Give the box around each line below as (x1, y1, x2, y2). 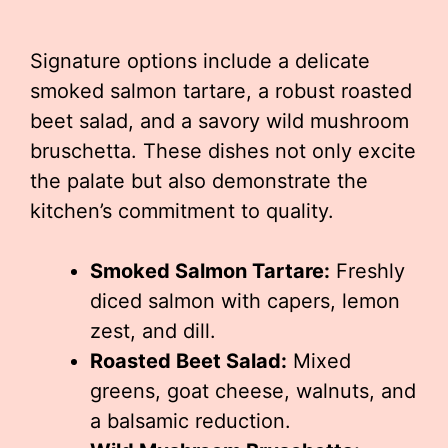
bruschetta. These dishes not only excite (30, 139, 416, 163)
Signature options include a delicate (30, 49, 370, 73)
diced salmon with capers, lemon (90, 289, 400, 313)
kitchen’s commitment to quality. (30, 199, 334, 223)
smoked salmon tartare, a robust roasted (30, 79, 412, 103)
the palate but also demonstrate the (30, 169, 368, 193)
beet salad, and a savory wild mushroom (30, 109, 409, 133)
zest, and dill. (90, 319, 216, 343)
